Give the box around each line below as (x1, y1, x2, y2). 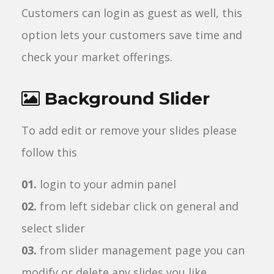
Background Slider (40, 88, 210, 109)
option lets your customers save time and (21, 28, 242, 42)
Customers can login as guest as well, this (21, 6, 242, 20)
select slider (21, 221, 85, 235)
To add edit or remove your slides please (21, 123, 237, 138)
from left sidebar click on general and (37, 199, 239, 213)
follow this (21, 145, 77, 160)
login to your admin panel (37, 177, 176, 191)
